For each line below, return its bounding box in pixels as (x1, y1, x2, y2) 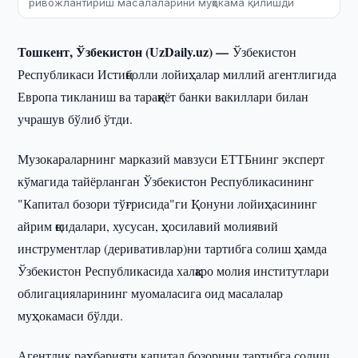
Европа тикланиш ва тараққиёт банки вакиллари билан (18, 88, 309, 105)
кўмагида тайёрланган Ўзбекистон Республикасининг (18, 173, 315, 189)
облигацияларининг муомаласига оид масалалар (18, 284, 284, 301)
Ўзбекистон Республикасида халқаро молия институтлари (18, 262, 330, 279)
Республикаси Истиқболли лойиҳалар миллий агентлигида (18, 66, 337, 82)
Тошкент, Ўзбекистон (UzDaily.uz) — (18, 42, 233, 61)
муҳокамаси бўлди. (18, 307, 124, 324)
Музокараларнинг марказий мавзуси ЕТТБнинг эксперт (18, 150, 325, 167)
